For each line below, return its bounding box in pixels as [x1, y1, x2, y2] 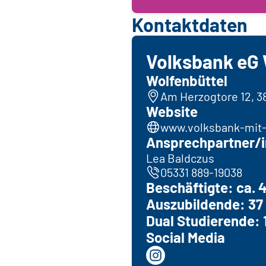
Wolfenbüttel [146, 72, 227, 90]
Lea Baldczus [146, 151, 214, 166]
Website [146, 103, 198, 121]
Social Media [146, 229, 225, 246]
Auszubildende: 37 [146, 195, 263, 213]
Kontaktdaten [132, 13, 248, 36]
